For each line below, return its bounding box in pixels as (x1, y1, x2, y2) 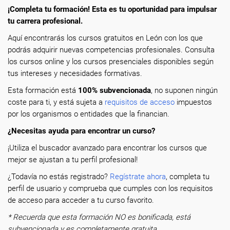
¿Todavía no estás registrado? (8, 172, 110, 181)
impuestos (175, 98, 212, 107)
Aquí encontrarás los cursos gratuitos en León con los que (8, 33, 203, 43)
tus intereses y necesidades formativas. (8, 69, 142, 78)
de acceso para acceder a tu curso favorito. (8, 196, 158, 205)
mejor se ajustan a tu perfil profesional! (8, 155, 138, 164)
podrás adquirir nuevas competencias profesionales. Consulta (8, 45, 215, 54)
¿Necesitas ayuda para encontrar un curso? (8, 126, 155, 136)
